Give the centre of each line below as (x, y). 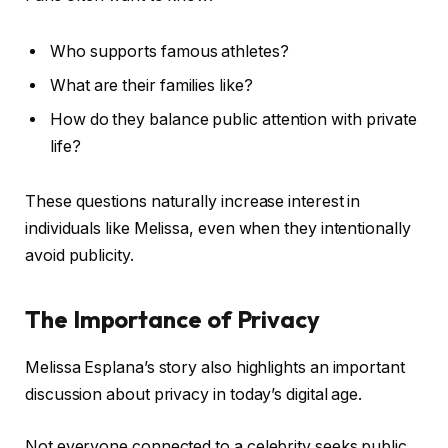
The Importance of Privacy (173, 318)
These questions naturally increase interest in (193, 202)
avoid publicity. (79, 256)
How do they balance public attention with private (234, 119)
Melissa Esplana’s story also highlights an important (215, 368)
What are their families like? (151, 85)
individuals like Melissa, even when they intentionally (218, 229)
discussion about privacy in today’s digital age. (194, 395)
